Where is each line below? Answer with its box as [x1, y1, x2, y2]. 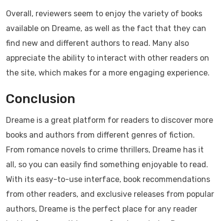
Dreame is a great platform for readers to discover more [6, 115, 213, 125]
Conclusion [6, 91, 75, 107]
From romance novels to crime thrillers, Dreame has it [6, 145, 204, 155]
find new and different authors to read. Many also [6, 38, 189, 48]
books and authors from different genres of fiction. [6, 130, 195, 140]
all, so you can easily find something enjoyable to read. [6, 160, 208, 170]
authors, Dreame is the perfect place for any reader [6, 204, 197, 214]
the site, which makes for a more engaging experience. [6, 68, 210, 78]
